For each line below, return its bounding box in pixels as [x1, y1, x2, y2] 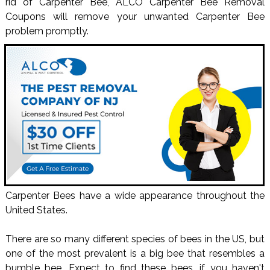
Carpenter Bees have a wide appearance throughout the [5, 190, 265, 202]
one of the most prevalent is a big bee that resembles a [5, 248, 265, 260]
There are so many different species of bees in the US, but [5, 233, 265, 245]
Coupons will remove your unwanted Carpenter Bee [5, 11, 265, 23]
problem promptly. [5, 25, 89, 37]
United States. [5, 204, 67, 216]
